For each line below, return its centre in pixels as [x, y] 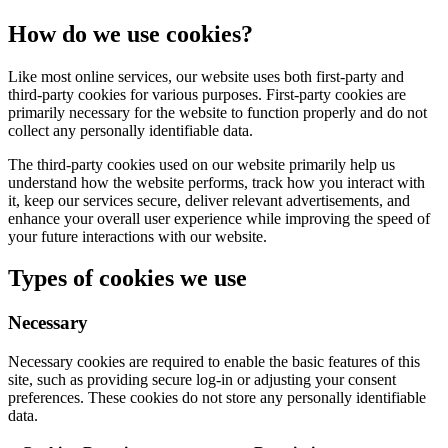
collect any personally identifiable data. [130, 130]
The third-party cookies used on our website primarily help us [201, 164]
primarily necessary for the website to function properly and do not [217, 112]
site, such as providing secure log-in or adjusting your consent [202, 380]
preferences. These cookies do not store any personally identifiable [217, 398]
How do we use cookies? [130, 33]
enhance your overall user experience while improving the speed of [219, 218]
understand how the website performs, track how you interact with [216, 182]
